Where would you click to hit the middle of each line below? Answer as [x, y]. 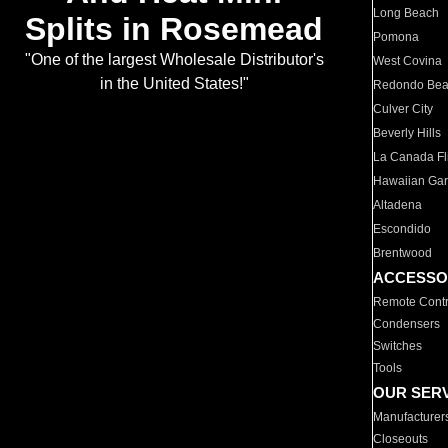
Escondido [402, 229]
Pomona [396, 37]
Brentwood [403, 253]
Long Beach [406, 13]
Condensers [407, 324]
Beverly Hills [407, 133]
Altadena [398, 205]
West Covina [408, 61]
